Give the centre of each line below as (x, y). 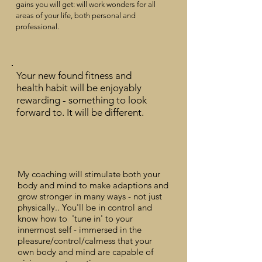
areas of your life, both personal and (76, 15)
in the (130, 230)
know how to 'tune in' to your (75, 218)
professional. (37, 27)
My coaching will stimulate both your (89, 174)
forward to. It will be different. (80, 112)
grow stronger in (51, 196)
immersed (98, 230)
